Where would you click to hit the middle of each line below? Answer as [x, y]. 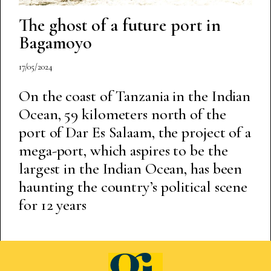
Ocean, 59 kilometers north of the [122, 114]
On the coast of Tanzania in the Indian [135, 96]
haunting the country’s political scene [133, 187]
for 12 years [53, 205]
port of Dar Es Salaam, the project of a [135, 132]
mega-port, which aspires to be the [123, 151]
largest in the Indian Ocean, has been [131, 169]
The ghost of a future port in [120, 25]
